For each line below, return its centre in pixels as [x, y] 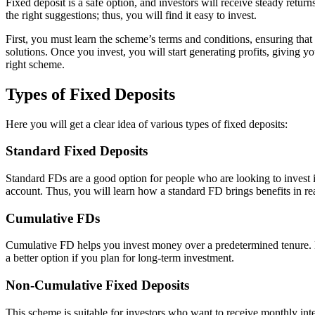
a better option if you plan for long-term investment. [120, 258]
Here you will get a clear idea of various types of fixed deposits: [147, 124]
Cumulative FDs [53, 218]
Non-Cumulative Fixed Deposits [97, 285]
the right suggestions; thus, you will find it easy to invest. [133, 15]
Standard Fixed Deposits [77, 151]
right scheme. [35, 64]
